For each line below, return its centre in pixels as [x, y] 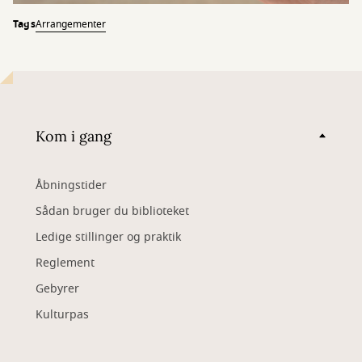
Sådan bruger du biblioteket [112, 212]
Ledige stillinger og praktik [108, 238]
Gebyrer [57, 289]
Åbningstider [71, 186]
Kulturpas [62, 315]
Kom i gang [74, 136]
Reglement [65, 263]
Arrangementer [70, 25]
